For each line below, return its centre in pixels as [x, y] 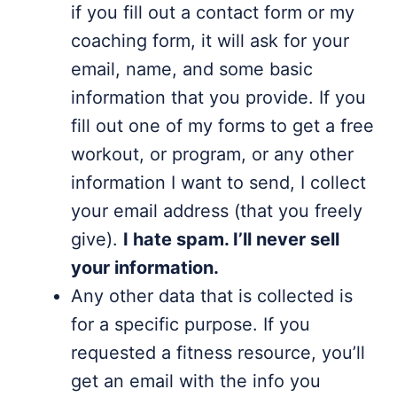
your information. [145, 268]
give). [97, 239]
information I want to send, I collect [218, 183]
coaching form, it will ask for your [210, 41]
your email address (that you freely [217, 211]
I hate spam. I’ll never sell [231, 239]
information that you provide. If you [218, 97]
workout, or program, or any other [212, 154]
